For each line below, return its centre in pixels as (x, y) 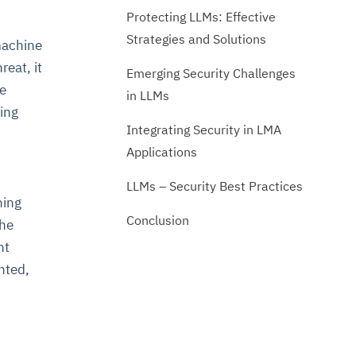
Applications (163, 151)
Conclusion (159, 220)
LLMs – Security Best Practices (216, 186)
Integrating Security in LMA (203, 129)
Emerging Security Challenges (211, 73)
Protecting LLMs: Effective (201, 16)
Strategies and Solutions (196, 39)
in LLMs (149, 95)
